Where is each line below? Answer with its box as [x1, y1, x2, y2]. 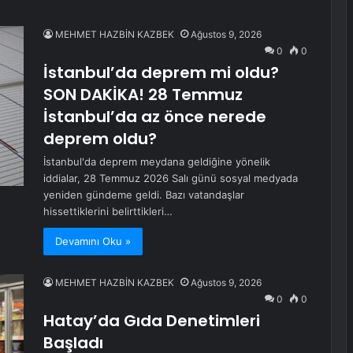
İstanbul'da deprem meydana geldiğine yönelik [43, 155, 270, 168]
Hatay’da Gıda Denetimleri [43, 310, 260, 332]
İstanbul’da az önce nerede [43, 106, 266, 128]
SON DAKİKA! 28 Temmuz [43, 84, 243, 106]
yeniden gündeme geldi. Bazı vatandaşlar [43, 188, 244, 201]
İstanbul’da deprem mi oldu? [43, 61, 279, 84]
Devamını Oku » [55, 235, 131, 247]
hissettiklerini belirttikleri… [43, 205, 173, 217]
